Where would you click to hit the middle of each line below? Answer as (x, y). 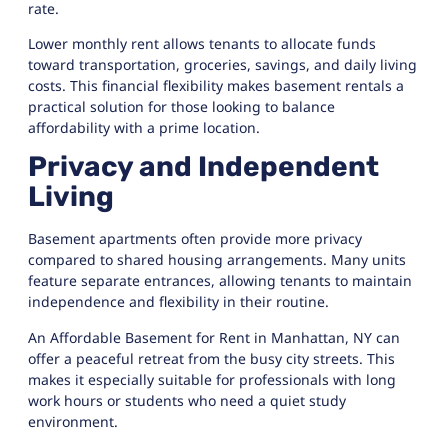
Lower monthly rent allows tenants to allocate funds (202, 43)
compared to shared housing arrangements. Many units (217, 260)
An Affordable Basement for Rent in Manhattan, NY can (214, 337)
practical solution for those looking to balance (181, 106)
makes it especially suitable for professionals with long (212, 379)
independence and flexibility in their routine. (178, 302)
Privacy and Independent (203, 167)
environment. (73, 421)
